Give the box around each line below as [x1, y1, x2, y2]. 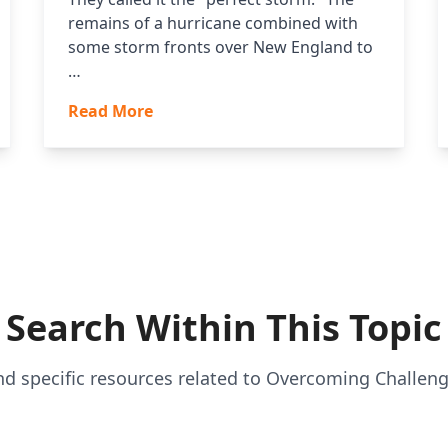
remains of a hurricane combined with [67, 12, 358, 35]
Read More [67, 100, 153, 123]
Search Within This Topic [6, 303, 442, 353]
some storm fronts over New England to [67, 36, 373, 59]
